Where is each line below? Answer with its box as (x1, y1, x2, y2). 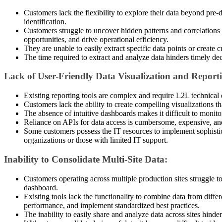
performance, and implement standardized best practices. (24, 201, 200, 210)
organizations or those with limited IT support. (24, 136, 168, 145)
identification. (24, 17, 66, 26)
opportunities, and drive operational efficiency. (24, 35, 168, 44)
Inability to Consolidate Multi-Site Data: (4, 154, 167, 165)
